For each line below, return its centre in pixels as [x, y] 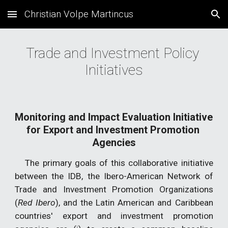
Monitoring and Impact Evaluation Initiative [114, 117]
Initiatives [114, 70]
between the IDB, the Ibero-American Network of [114, 176]
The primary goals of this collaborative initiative [119, 163]
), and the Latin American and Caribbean [134, 203]
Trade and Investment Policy [112, 53]
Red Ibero [37, 203]
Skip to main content [44, 19]
